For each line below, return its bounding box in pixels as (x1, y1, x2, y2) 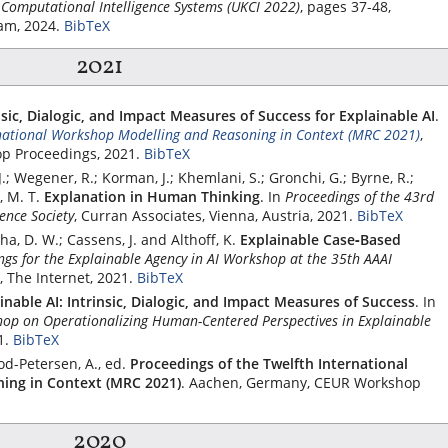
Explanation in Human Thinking (44, 186, 260, 206)
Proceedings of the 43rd (285, 186, 434, 206)
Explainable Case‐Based (240, 229, 401, 249)
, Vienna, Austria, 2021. (202, 205, 353, 225)
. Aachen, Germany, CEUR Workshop (181, 372, 421, 392)
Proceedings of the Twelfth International (130, 353, 408, 373)
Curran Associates (81, 205, 202, 225)
